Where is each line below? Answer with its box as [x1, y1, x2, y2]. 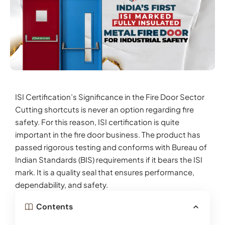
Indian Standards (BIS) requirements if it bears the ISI [15, 155, 202, 165]
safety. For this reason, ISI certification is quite [15, 117, 179, 127]
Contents [36, 201, 73, 212]
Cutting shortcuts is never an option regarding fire [15, 104, 194, 115]
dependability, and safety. [15, 180, 108, 190]
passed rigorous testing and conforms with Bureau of [15, 142, 207, 152]
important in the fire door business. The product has [15, 130, 200, 140]
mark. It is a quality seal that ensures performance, [15, 167, 194, 177]
